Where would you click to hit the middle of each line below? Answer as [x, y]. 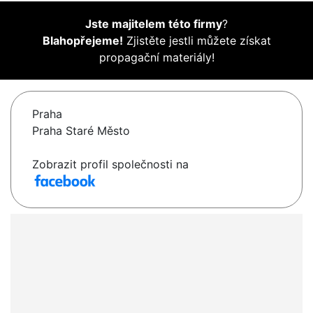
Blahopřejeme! [82, 41]
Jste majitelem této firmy [154, 24]
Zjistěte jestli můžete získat [197, 41]
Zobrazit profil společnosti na [110, 165]
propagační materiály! [156, 58]
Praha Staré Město [81, 131]
